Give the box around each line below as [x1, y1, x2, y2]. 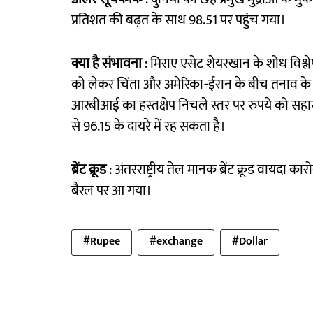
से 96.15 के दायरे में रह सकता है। [71, 115, 226, 139]
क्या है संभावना [71, 52, 142, 76]
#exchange [150, 232, 203, 252]
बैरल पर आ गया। [71, 179, 152, 203]
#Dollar [232, 232, 268, 252]
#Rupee [83, 232, 120, 252]
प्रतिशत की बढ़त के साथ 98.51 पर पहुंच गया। [71, 8, 286, 33]
